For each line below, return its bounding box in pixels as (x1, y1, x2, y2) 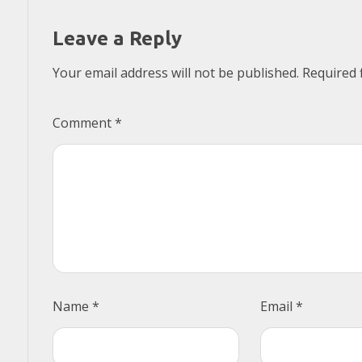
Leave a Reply (52, 27, 182, 50)
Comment (52, 114, 115, 133)
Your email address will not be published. (52, 64, 299, 82)
